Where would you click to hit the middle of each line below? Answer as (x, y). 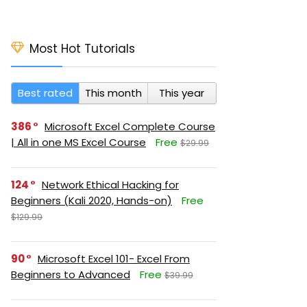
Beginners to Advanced (71, 274)
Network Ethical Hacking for (110, 185)
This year (182, 93)
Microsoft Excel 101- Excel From (114, 259)
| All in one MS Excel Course (78, 142)
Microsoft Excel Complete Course (130, 126)
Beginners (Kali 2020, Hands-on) (91, 200)
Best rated (46, 93)
